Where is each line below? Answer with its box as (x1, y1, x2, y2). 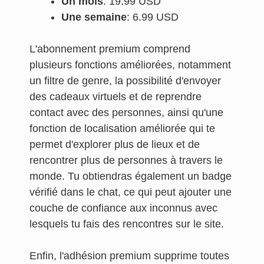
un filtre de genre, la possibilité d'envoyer (29, 75, 221, 87)
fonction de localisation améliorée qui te (29, 123, 215, 134)
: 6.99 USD (127, 11, 181, 23)
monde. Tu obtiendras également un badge (29, 170, 232, 182)
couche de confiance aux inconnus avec (29, 202, 217, 214)
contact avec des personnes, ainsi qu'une (29, 107, 223, 118)
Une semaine (61, 11, 127, 23)
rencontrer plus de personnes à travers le (29, 154, 223, 166)
